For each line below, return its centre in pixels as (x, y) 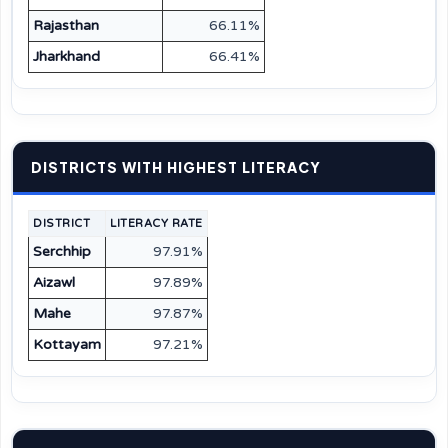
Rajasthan (66, 25)
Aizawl (54, 282)
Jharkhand (66, 56)
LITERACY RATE (156, 223)
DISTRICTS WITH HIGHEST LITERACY (176, 167)
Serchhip (62, 251)
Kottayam (67, 344)
